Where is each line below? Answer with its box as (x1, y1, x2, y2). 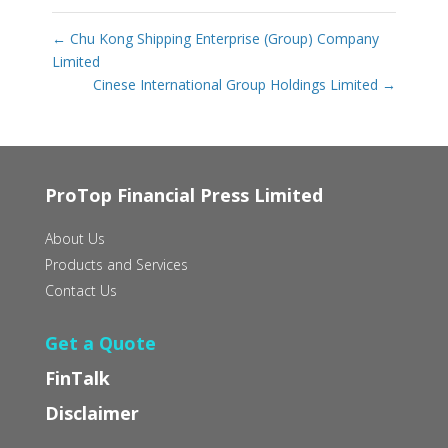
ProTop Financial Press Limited (44, 182, 323, 207)
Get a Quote (44, 330, 156, 355)
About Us (44, 228, 105, 248)
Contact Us (44, 280, 117, 300)
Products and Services (44, 254, 188, 274)
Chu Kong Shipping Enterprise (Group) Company (65, 28, 379, 48)
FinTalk (44, 365, 110, 390)
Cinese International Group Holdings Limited (93, 74, 383, 94)
